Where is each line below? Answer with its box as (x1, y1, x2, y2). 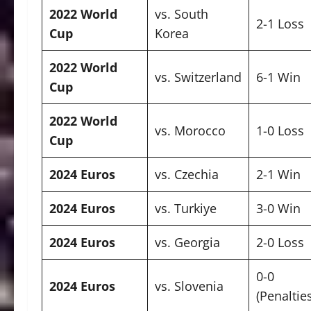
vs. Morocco (155, 122, 226, 140)
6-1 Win (256, 69, 301, 86)
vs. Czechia (155, 166, 219, 183)
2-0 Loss (256, 234, 304, 251)
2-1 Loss (256, 15, 304, 33)
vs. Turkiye (155, 200, 217, 217)
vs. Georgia (155, 234, 220, 251)
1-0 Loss (256, 122, 304, 140)
